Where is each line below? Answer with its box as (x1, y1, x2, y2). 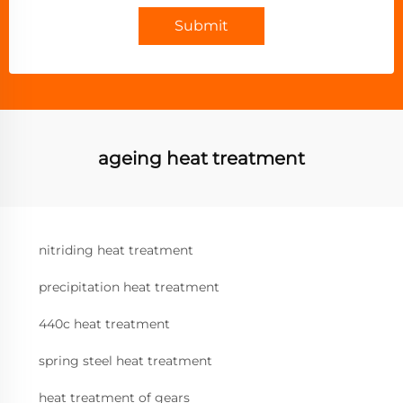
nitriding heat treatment (39, 242, 193, 259)
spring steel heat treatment (39, 353, 212, 370)
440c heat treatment (39, 316, 170, 333)
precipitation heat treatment (39, 279, 219, 296)
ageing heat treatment (98, 148, 305, 170)
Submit (175, 17, 228, 35)
